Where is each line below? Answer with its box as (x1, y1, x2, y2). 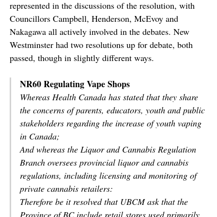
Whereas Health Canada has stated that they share (20, 91, 198, 103)
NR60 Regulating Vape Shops (20, 77, 130, 90)
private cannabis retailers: (20, 183, 113, 194)
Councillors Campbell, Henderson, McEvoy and (10, 13, 178, 24)
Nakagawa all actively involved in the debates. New (10, 26, 189, 37)
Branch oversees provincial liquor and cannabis (20, 156, 188, 168)
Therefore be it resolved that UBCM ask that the (20, 196, 188, 207)
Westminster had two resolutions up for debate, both (10, 39, 193, 50)
